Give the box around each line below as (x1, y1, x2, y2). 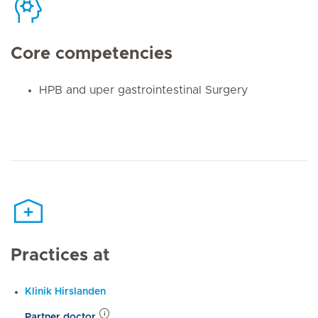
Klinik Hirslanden (25, 287, 106, 297)
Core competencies (11, 45, 172, 62)
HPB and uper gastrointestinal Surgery (39, 84, 248, 96)
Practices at (11, 247, 110, 265)
